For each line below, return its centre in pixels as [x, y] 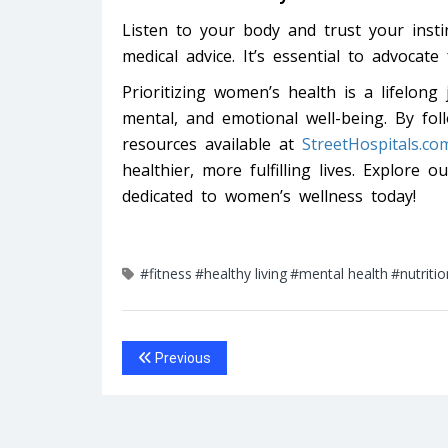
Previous [181, 358]
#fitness [166, 274]
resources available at [212, 144]
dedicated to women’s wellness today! [269, 196]
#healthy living [241, 274]
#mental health [339, 274]
